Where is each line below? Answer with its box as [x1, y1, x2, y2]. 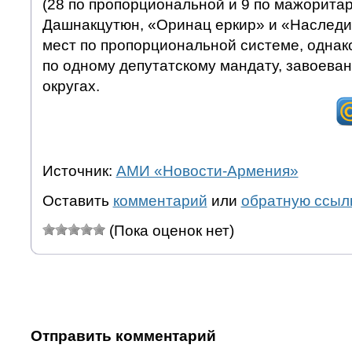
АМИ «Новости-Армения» [115, 162, 299, 179]
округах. [42, 77, 100, 94]
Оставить [42, 192, 113, 209]
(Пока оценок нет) [104, 222, 234, 239]
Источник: [42, 162, 116, 179]
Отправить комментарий [30, 327, 216, 344]
